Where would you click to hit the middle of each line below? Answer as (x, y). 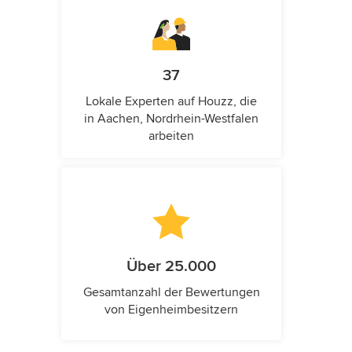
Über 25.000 (171, 267)
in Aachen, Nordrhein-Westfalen (171, 119)
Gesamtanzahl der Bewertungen (171, 293)
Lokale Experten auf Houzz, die (171, 102)
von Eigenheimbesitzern (171, 310)
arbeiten (171, 136)
